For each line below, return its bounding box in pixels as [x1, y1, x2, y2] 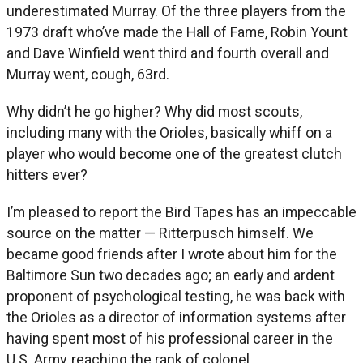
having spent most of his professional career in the [6, 329, 333, 347]
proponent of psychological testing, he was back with [6, 287, 345, 305]
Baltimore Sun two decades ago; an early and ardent [6, 266, 335, 284]
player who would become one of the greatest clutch [6, 144, 342, 162]
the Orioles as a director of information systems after [6, 308, 346, 326]
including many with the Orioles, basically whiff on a [6, 123, 332, 141]
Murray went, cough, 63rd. [6, 65, 169, 83]
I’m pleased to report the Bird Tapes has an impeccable [6, 203, 357, 220]
